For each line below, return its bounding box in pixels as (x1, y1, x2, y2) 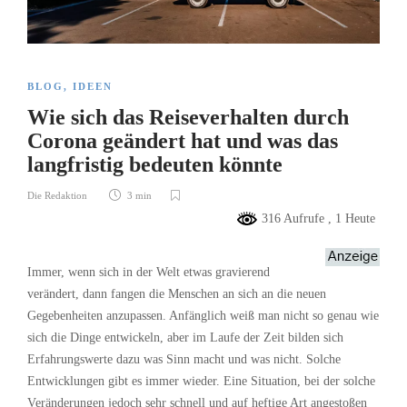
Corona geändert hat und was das (27, 129, 338, 154)
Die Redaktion (27, 190, 87, 202)
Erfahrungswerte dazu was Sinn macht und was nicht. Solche (27, 352, 341, 367)
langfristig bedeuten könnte (27, 153, 288, 177)
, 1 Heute (328, 212, 375, 226)
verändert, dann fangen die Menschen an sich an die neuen (27, 287, 326, 302)
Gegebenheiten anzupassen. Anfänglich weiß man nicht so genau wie (27, 309, 379, 323)
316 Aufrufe (258, 212, 328, 226)
